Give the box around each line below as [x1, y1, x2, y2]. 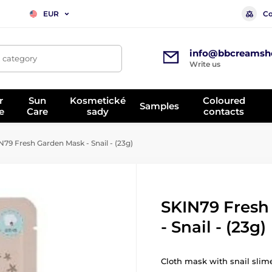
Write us [189, 59, 220, 69]
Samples [140, 100, 180, 112]
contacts [203, 105, 245, 117]
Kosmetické [70, 94, 126, 106]
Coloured [202, 94, 245, 106]
